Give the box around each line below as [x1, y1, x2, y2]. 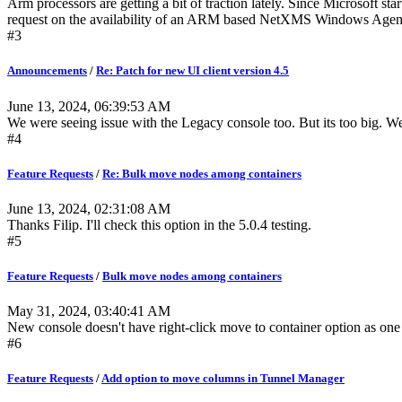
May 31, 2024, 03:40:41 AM [7, 303, 170, 319]
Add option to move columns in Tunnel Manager [101, 371, 345, 386]
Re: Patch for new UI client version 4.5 [96, 64, 289, 78]
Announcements [7, 64, 87, 78]
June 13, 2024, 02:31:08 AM [7, 200, 170, 216]
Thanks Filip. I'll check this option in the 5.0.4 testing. [7, 216, 315, 232]
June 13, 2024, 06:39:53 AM [7, 98, 170, 114]
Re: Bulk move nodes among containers [102, 166, 301, 180]
